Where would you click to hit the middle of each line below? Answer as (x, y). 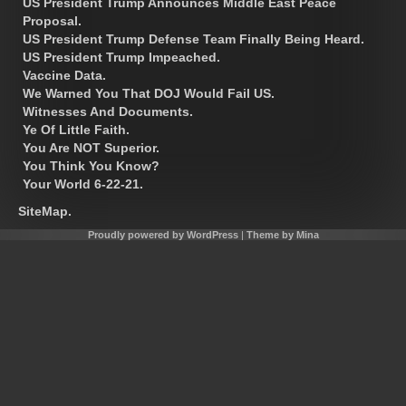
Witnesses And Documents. (108, 112)
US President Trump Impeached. (121, 58)
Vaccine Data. (64, 76)
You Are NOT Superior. (91, 148)
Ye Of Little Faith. (76, 130)
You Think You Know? (91, 166)
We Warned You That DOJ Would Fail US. (149, 94)
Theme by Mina (282, 235)
